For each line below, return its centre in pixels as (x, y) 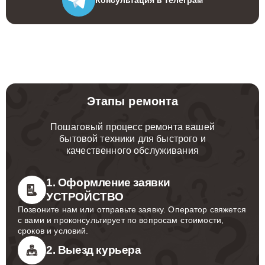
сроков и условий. (53, 231)
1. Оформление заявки (109, 182)
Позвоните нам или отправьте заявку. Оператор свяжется (132, 209)
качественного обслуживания (132, 151)
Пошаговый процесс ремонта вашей (132, 127)
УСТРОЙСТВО (85, 197)
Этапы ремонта (132, 101)
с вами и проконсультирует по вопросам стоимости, (121, 220)
